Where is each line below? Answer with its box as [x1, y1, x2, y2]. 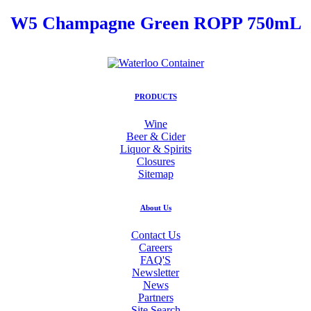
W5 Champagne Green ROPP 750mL [10, 12, 301, 33]
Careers [139, 241, 172, 253]
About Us [140, 203, 171, 212]
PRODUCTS [134, 92, 177, 101]
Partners [137, 291, 174, 303]
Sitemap [137, 167, 174, 180]
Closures [136, 155, 175, 167]
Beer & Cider [126, 130, 185, 142]
